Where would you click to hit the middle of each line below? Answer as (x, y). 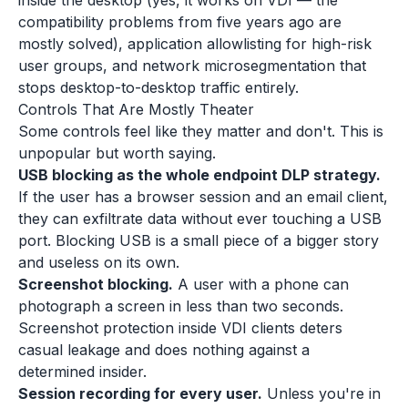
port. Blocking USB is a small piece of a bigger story (199, 240)
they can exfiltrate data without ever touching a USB (200, 219)
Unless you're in (321, 393)
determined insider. (82, 372)
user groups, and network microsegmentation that (192, 66)
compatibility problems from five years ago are (180, 22)
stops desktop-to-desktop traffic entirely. (158, 87)
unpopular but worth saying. (117, 153)
